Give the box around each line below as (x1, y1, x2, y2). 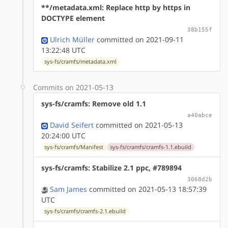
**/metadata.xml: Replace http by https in (41, 2, 190, 12)
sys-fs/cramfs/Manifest (44, 143, 104, 151)
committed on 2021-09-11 (95, 34, 184, 44)
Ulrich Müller (50, 34, 95, 44)
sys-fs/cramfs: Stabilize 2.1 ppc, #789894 (41, 162, 182, 173)
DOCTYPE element (41, 13, 105, 23)
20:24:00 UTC (41, 130, 85, 140)
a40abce (187, 111, 212, 119)
